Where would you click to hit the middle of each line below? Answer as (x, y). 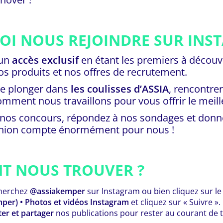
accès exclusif (45, 60)
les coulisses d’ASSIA (120, 89)
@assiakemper (57, 191)
